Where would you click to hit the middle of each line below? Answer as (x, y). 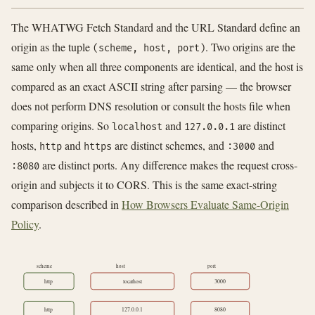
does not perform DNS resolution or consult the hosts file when (151, 106)
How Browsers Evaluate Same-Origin (205, 205)
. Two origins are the (250, 47)
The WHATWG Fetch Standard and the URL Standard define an (156, 27)
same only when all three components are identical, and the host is (157, 67)
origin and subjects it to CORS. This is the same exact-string (144, 185)
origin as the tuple (52, 47)
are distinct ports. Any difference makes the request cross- (168, 165)
